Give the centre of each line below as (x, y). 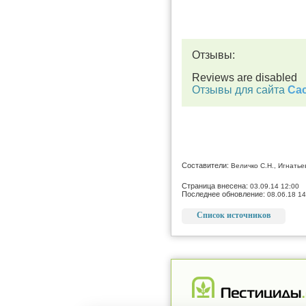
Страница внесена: (216, 185)
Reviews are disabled (245, 77)
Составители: (206, 165)
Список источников (234, 215)
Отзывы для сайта (240, 89)
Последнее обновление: (224, 194)
